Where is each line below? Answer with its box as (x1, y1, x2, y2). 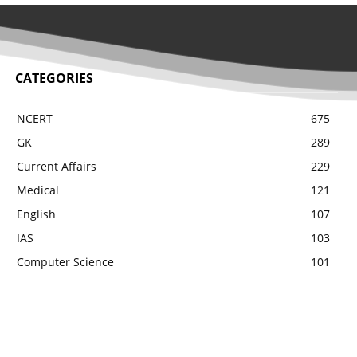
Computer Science (16, 254, 114, 269)
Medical (16, 182, 59, 198)
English (16, 206, 56, 222)
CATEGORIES (14, 69, 93, 87)
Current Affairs (16, 159, 96, 174)
